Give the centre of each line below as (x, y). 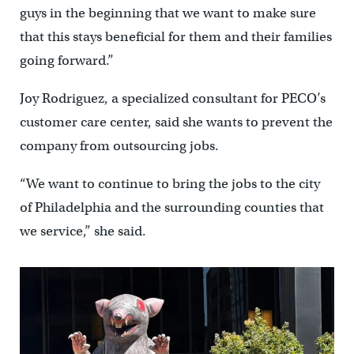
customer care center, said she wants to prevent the (176, 122)
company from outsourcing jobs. (119, 145)
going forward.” (66, 60)
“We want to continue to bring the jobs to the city (169, 183)
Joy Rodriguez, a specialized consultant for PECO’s (172, 98)
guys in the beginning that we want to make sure (168, 13)
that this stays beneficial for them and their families (175, 36)
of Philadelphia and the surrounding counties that (171, 207)
